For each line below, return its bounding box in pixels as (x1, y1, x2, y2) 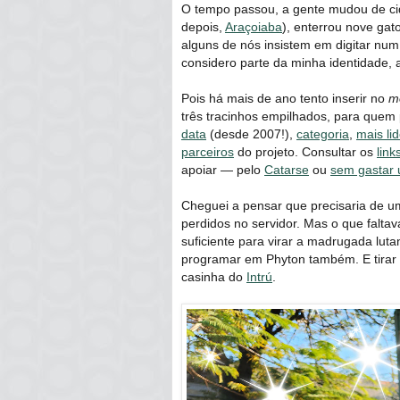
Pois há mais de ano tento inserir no (181, 90, 388, 105)
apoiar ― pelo (181, 162, 264, 177)
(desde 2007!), (206, 126, 296, 141)
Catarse (264, 162, 309, 177)
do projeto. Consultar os (234, 144, 377, 159)
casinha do (181, 269, 246, 284)
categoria (296, 126, 349, 141)
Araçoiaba (225, 19, 282, 34)
